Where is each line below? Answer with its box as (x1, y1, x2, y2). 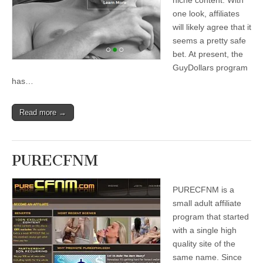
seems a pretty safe (173, 36, 246, 45)
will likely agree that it (173, 22, 251, 32)
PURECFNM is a (173, 185, 234, 194)
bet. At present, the (173, 49, 243, 59)
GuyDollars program (173, 63, 248, 72)
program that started (173, 212, 249, 221)
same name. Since (173, 252, 242, 262)
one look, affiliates (173, 9, 240, 18)
